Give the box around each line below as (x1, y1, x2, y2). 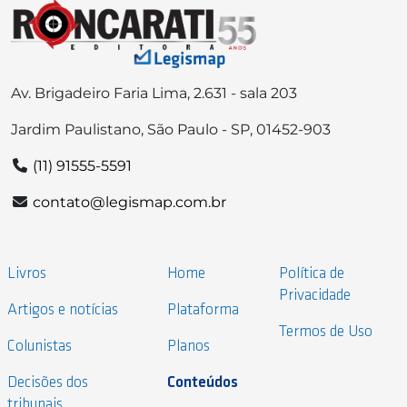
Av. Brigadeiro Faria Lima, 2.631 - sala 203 (11, 84, 297, 102)
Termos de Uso (278, 323, 372, 340)
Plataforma (167, 302, 240, 318)
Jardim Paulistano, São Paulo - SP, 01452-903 (11, 120, 331, 138)
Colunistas (7, 338, 72, 354)
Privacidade (278, 287, 351, 303)
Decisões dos (7, 374, 88, 391)
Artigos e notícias (7, 302, 118, 318)
